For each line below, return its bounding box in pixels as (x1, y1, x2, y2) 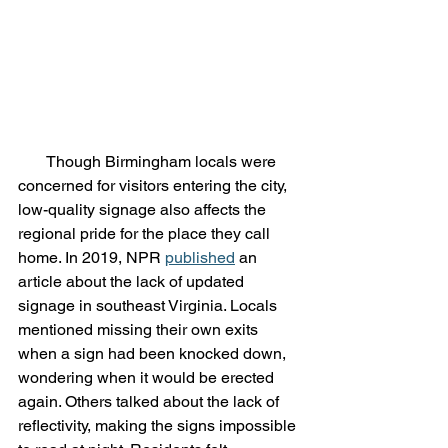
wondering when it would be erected (18, 368, 278, 388)
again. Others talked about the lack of (18, 392, 283, 412)
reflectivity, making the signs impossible (18, 416, 300, 436)
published (165, 248, 235, 268)
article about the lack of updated (18, 272, 248, 292)
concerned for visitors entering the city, (18, 176, 291, 196)
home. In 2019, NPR (18, 248, 165, 268)
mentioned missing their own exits (18, 320, 262, 340)
